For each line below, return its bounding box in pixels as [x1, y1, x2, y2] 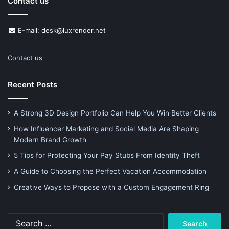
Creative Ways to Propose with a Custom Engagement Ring [14, 182, 209, 191]
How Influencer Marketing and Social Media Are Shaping [14, 124, 199, 133]
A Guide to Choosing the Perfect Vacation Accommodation [14, 167, 207, 175]
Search [164, 214, 186, 222]
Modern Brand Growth [14, 135, 86, 144]
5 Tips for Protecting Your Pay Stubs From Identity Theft [14, 151, 200, 159]
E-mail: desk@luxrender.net [16, 26, 106, 34]
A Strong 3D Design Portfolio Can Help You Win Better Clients [14, 108, 216, 117]
